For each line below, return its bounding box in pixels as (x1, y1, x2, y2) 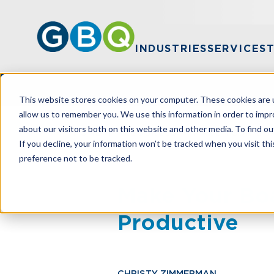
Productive (117, 210, 239, 235)
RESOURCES (117, 128, 177, 138)
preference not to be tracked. (18, 152, 132, 163)
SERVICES (207, 43, 267, 54)
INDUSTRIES (135, 43, 207, 54)
